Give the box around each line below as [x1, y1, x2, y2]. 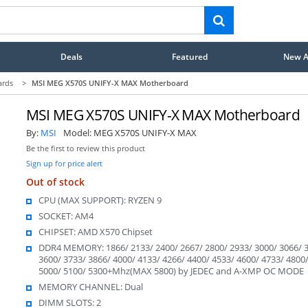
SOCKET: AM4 [38, 209, 93, 222]
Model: [63, 126, 93, 139]
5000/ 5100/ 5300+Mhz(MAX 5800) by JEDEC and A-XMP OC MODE [38, 264, 304, 277]
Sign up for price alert [25, 157, 102, 168]
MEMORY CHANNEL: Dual [38, 280, 143, 293]
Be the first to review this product [25, 143, 145, 153]
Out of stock [25, 175, 85, 188]
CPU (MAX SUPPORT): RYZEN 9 [38, 193, 162, 206]
